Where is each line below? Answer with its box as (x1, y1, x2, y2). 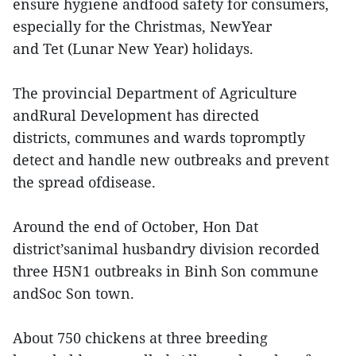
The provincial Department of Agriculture (13, 83, 297, 103)
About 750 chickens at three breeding (13, 327, 268, 347)
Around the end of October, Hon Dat (13, 216, 258, 236)
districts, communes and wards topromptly (13, 127, 305, 147)
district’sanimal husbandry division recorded (13, 238, 319, 258)
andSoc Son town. (13, 283, 134, 303)
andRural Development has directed (13, 105, 259, 125)
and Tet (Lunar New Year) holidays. (13, 38, 253, 58)
